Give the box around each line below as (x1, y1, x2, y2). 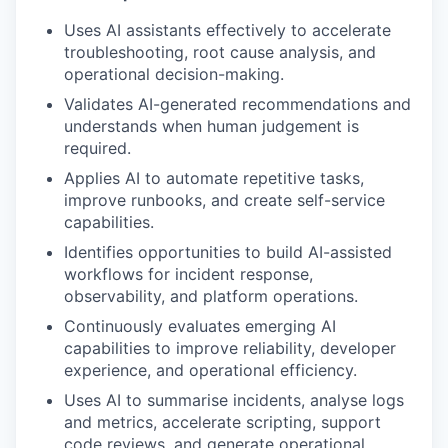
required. (64, 138, 131, 158)
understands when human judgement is (64, 116, 359, 136)
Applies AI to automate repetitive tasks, (64, 168, 364, 188)
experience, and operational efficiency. (64, 360, 357, 380)
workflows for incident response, (64, 264, 313, 284)
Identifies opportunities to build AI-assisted (64, 242, 392, 262)
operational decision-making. (64, 64, 284, 84)
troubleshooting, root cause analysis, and (64, 42, 376, 62)
